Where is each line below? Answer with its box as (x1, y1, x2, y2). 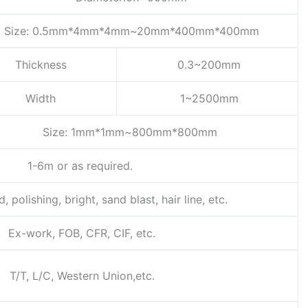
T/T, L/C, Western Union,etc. (5, 269, 155, 283)
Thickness (11, 58, 67, 72)
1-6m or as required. (27, 159, 133, 173)
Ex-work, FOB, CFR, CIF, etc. (5, 226, 155, 241)
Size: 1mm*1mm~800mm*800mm (42, 125, 217, 140)
